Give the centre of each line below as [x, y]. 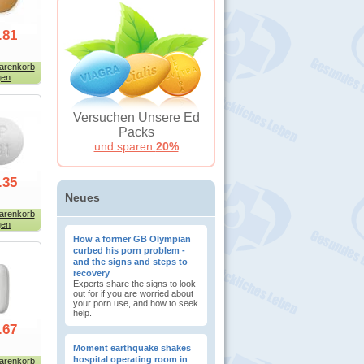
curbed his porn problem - [129, 250]
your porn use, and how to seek [136, 303]
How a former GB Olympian [132, 239]
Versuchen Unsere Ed [136, 117]
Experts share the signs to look [134, 284]
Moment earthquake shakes [132, 348]
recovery [91, 273]
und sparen [125, 146]
